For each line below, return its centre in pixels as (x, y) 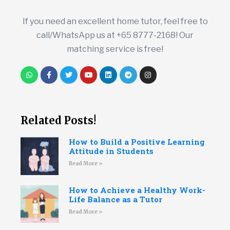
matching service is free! (115, 49)
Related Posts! (58, 120)
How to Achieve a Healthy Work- (137, 190)
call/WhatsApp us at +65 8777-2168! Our (115, 35)
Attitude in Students (111, 151)
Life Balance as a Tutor (115, 199)
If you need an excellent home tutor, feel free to (115, 22)
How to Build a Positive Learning (137, 141)
